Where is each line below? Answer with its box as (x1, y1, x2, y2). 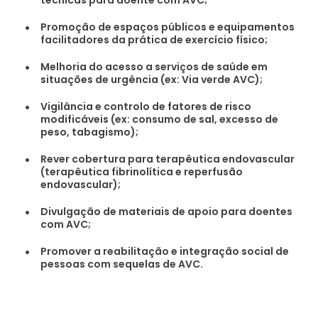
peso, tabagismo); (40, 125, 138, 140)
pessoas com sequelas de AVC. (40, 257, 203, 272)
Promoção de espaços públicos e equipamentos (40, 20, 295, 35)
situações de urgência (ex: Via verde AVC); (40, 72, 263, 87)
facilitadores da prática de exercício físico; (40, 33, 268, 48)
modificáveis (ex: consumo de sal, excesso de (40, 112, 278, 127)
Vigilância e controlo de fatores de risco (40, 99, 251, 114)
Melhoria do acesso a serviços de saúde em (40, 60, 268, 75)
